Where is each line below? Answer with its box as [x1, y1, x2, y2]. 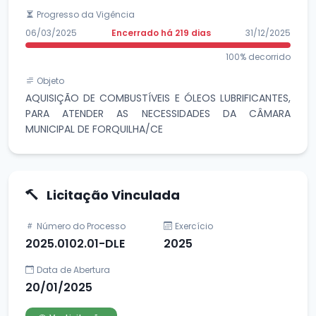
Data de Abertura [37, 263, 110, 276]
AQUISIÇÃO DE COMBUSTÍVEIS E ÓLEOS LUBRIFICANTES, [25, 90, 291, 105]
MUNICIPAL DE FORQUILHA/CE [25, 121, 163, 136]
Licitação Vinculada [44, 186, 180, 204]
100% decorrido [226, 50, 291, 63]
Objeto [37, 74, 64, 87]
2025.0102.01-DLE [25, 235, 125, 252]
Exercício [175, 219, 213, 232]
